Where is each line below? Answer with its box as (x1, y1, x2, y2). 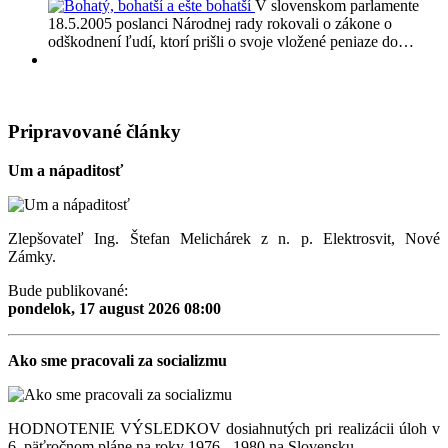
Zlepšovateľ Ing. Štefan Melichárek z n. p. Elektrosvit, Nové (8, 230, 440, 247)
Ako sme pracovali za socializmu (8, 352, 227, 369)
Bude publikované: (8, 282, 128, 299)
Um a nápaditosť (8, 162, 123, 179)
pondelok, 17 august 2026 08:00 (8, 300, 221, 317)
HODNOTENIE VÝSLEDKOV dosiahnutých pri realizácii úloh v (8, 420, 440, 437)
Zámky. (8, 248, 56, 265)
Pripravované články (8, 121, 181, 143)
